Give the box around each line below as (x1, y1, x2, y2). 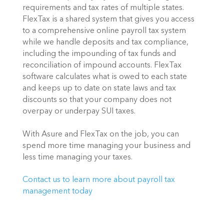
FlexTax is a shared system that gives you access (22, 15, 194, 24)
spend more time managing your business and (22, 141, 190, 150)
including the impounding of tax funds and (22, 50, 176, 58)
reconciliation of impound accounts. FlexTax (22, 61, 181, 70)
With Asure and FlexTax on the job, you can (22, 130, 179, 138)
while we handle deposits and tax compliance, (22, 38, 188, 47)
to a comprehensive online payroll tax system (22, 27, 186, 35)
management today (22, 187, 92, 196)
